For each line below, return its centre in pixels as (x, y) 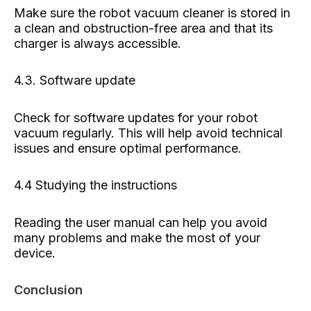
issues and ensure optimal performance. (128, 148)
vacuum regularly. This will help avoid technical (148, 133)
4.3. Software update (75, 81)
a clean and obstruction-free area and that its (143, 28)
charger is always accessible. (98, 43)
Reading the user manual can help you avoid (141, 222)
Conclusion (48, 290)
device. (35, 253)
